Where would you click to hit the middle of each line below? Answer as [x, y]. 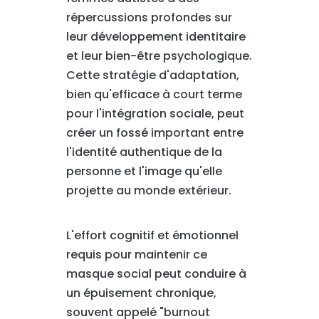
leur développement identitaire [156, 37]
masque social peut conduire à [156, 274]
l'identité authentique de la [144, 152]
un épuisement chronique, [141, 293]
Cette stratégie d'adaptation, [152, 75]
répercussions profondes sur [149, 17]
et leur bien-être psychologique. [159, 56]
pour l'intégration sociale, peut [155, 114]
